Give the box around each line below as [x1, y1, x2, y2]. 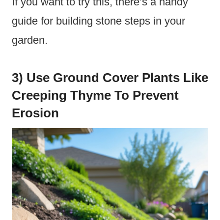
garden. [12, 33, 48, 46]
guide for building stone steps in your [12, 14, 185, 27]
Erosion [12, 105, 59, 120]
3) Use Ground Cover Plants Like [12, 70, 208, 85]
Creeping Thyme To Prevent [12, 87, 179, 103]
